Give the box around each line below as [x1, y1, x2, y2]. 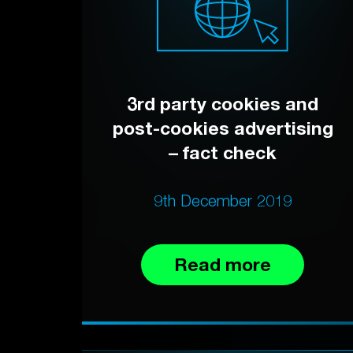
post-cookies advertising [112, 117, 333, 139]
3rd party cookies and [127, 93, 319, 115]
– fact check [169, 142, 277, 164]
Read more [174, 254, 272, 276]
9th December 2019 [154, 191, 292, 210]
